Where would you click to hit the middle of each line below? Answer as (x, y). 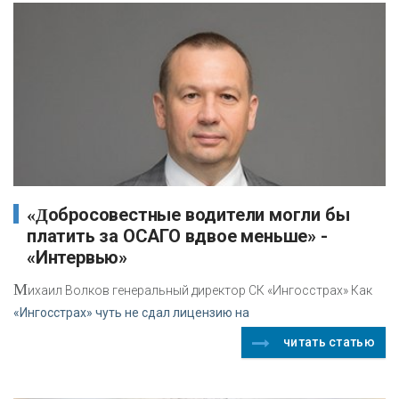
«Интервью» (77, 258)
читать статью (329, 342)
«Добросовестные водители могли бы (37, 215)
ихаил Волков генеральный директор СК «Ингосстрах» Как (200, 291)
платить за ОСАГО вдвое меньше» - (177, 236)
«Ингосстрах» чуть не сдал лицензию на (131, 313)
